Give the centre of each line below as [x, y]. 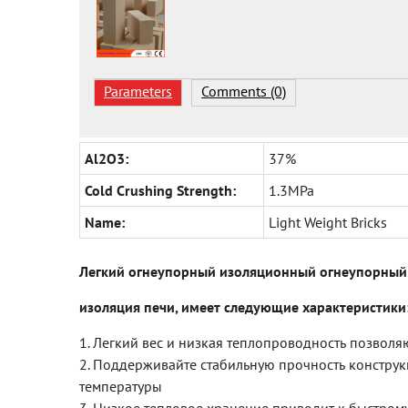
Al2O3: [107, 159]
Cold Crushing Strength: [160, 191]
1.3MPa [291, 191]
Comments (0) [244, 92]
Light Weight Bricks [328, 223]
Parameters [138, 92]
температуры [121, 387]
